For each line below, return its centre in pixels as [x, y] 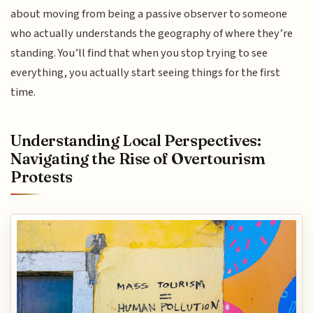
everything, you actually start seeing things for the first [146, 72]
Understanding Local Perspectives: [136, 141]
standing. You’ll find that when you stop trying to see [139, 53]
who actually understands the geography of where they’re [152, 33]
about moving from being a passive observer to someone [149, 14]
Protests [42, 177]
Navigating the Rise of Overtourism [138, 159]
